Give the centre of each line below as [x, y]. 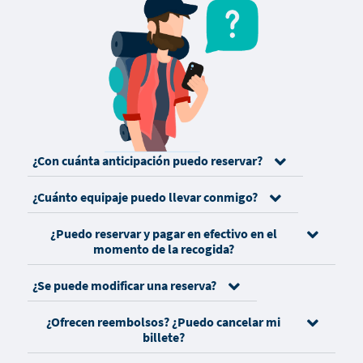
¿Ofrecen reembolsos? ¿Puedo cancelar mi [164, 321]
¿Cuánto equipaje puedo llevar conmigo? [145, 196]
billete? [163, 337]
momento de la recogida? [163, 248]
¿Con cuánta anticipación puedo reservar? [147, 160]
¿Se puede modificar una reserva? [124, 285]
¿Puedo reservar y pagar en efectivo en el [163, 233]
